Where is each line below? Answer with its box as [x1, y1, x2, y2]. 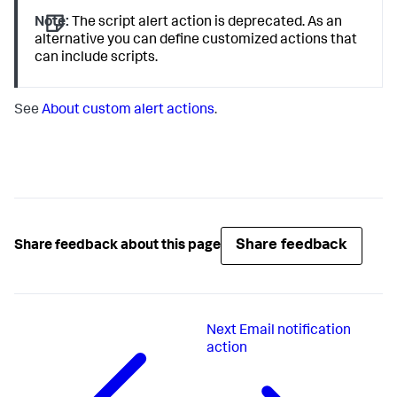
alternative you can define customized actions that [35, 34, 358, 48]
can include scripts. [35, 51, 159, 66]
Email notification [238, 324, 351, 339]
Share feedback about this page [14, 238, 221, 253]
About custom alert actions [42, 104, 214, 119]
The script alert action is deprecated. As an [69, 16, 343, 30]
